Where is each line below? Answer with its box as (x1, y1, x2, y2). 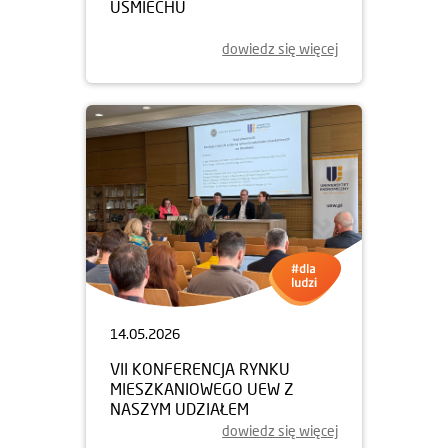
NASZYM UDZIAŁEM (110, 398, 253, 418)
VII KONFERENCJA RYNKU (110, 358, 290, 378)
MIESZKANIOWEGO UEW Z (110, 378, 294, 398)
